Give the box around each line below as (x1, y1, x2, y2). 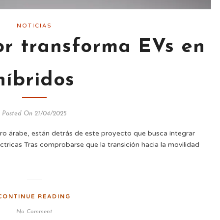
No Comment (16, 209, 52, 215)
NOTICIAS (16, 23, 52, 29)
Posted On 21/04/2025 (1, 110, 67, 117)
